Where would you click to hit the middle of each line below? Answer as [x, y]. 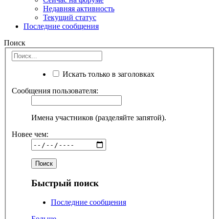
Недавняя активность [79, 8]
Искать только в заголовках [108, 74]
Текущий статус [70, 17]
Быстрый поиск [65, 183]
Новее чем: [30, 134]
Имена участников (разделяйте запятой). [99, 118]
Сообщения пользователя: [55, 91]
